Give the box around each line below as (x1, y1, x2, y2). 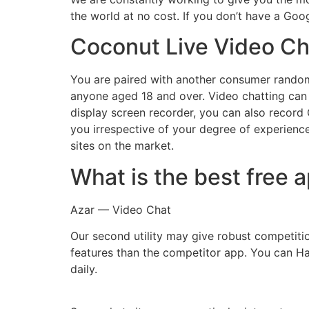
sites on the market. (70, 139, 174, 153)
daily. (70, 262, 97, 277)
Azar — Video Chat (70, 202, 171, 217)
